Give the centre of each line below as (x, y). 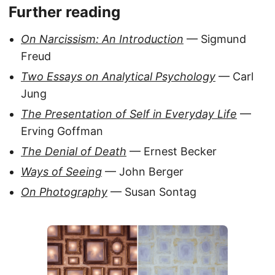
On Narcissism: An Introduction (102, 39)
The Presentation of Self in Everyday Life (129, 114)
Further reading (64, 12)
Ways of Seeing (61, 172)
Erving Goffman (62, 131)
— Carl (234, 77)
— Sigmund (215, 39)
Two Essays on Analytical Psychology (118, 77)
